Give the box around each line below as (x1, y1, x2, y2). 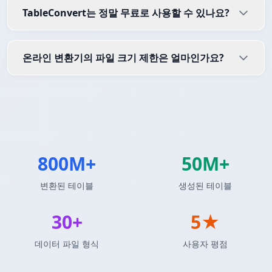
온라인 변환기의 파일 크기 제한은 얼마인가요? (22, 51, 224, 65)
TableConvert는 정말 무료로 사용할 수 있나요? (22, 6, 229, 20)
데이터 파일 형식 (35, 238, 99, 250)
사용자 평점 (183, 238, 228, 250)
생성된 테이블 (178, 180, 232, 192)
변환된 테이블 (40, 180, 93, 192)
